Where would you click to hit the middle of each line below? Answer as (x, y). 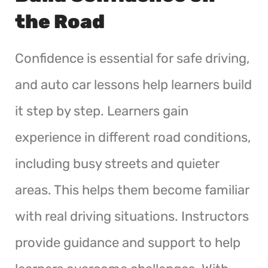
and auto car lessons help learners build (133, 84)
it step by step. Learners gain (102, 111)
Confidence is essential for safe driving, (132, 58)
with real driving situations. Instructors (132, 216)
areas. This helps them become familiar (132, 190)
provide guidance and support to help (128, 242)
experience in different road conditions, (133, 137)
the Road (60, 21)
